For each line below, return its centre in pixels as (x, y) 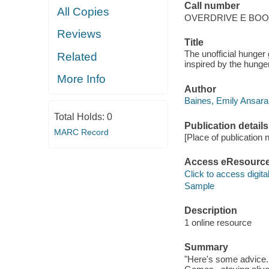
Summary (206, 247)
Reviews (80, 34)
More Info (82, 79)
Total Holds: (80, 116)
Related (77, 56)
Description (210, 211)
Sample (199, 186)
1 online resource (218, 222)
